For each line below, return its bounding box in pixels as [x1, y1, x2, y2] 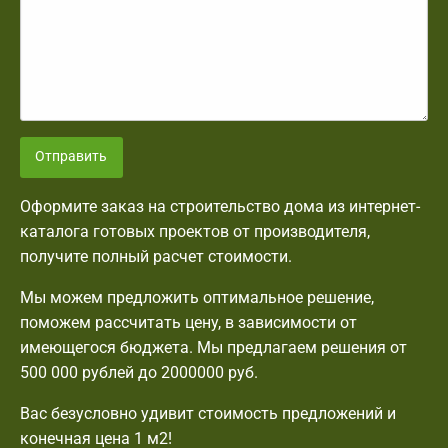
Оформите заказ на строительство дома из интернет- [20, 196, 420, 216]
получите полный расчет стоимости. [20, 246, 292, 266]
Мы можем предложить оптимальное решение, [20, 287, 374, 307]
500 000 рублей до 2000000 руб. [20, 362, 258, 382]
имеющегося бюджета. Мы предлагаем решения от [20, 337, 407, 357]
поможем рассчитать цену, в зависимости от [20, 312, 357, 332]
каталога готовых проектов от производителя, [20, 221, 370, 241]
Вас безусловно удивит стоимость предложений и [20, 403, 396, 423]
